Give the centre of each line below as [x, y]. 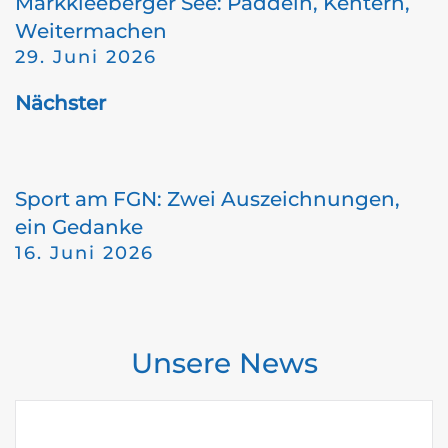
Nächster [60, 103]
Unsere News [224, 363]
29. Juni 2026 [86, 57]
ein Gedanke [79, 227]
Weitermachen [91, 31]
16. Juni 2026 [84, 253]
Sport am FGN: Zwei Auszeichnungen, [207, 199]
